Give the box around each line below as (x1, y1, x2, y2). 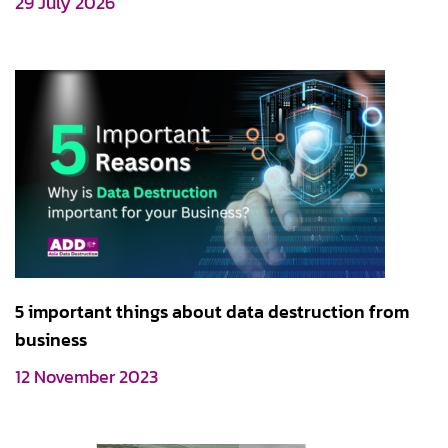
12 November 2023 (15, 364, 158, 391)
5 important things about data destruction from (15, 299, 409, 326)
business (15, 327, 87, 354)
